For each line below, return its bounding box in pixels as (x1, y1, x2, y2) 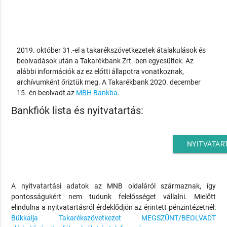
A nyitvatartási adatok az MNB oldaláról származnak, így (11, 182, 216, 191)
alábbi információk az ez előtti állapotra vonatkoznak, (16, 67, 184, 75)
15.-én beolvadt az (16, 88, 76, 97)
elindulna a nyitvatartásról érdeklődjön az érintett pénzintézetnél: (11, 203, 216, 212)
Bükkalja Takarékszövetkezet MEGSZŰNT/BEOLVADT (11, 214, 216, 222)
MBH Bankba (75, 88, 118, 97)
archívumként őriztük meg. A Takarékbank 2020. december (16, 78, 201, 86)
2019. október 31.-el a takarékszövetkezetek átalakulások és (16, 46, 206, 54)
